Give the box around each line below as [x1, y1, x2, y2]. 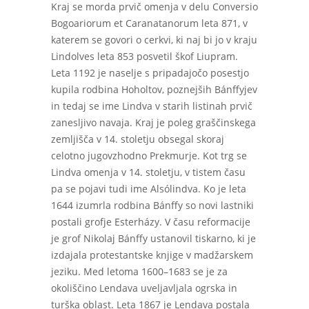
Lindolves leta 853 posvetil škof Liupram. [51, 50, 238, 63]
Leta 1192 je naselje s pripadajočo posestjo [51, 66, 249, 79]
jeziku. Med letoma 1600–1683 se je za [51, 265, 228, 278]
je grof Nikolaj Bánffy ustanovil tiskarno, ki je [51, 232, 256, 245]
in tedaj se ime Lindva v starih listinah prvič [51, 99, 252, 112]
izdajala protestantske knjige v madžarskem [51, 248, 253, 261]
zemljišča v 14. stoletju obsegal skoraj [51, 132, 224, 146]
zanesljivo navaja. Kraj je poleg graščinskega [51, 116, 256, 129]
